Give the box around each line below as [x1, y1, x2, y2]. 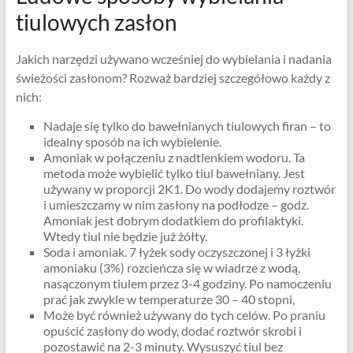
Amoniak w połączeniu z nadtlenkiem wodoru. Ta [43, 150, 305, 165]
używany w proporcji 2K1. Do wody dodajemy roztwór [43, 181, 336, 197]
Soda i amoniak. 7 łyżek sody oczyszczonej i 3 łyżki [43, 244, 310, 260]
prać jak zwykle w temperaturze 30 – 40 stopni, [43, 292, 295, 307]
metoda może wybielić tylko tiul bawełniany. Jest [43, 165, 305, 181]
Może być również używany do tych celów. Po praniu [43, 307, 325, 323]
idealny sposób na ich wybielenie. [43, 134, 221, 150]
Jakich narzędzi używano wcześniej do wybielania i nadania [15, 51, 332, 67]
